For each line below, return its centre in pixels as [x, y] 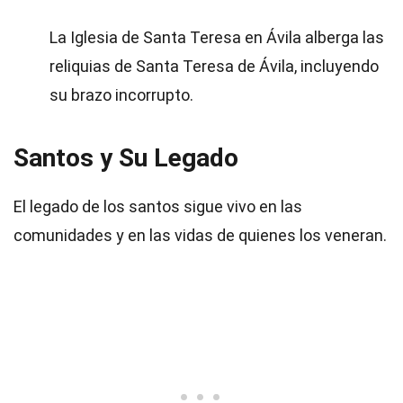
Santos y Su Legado [126, 158]
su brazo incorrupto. [121, 95]
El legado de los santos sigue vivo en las [158, 206]
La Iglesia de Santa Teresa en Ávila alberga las [217, 37]
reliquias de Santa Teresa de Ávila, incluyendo [214, 66]
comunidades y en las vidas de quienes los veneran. [200, 235]
